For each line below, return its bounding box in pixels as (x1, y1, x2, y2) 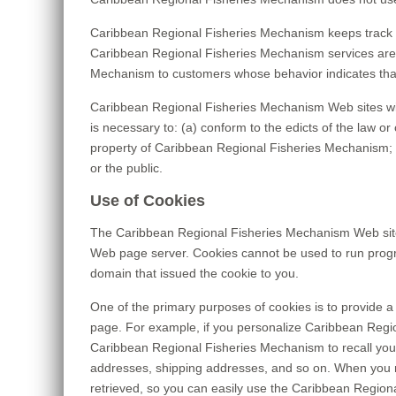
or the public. (90, 161, 163, 175)
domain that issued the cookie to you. (90, 266, 299, 280)
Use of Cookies (90, 192, 205, 209)
